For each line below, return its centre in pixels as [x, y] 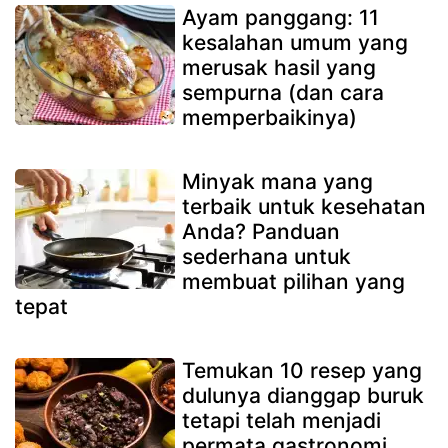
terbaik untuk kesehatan [304, 206]
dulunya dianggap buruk [303, 395]
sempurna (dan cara [283, 92]
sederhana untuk [266, 256]
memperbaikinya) [269, 117]
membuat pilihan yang [293, 281]
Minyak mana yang [277, 181]
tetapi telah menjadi [281, 420]
